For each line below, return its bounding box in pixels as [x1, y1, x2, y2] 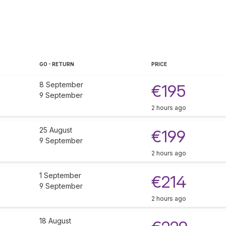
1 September [39, 171, 81, 180]
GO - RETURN [39, 61, 74, 68]
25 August [39, 126, 72, 135]
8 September [39, 80, 83, 89]
